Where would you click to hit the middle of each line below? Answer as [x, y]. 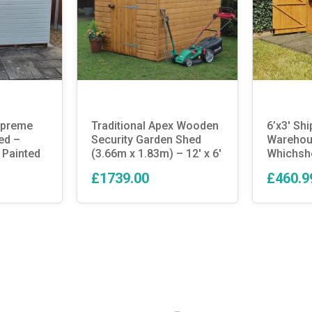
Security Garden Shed [146, 139]
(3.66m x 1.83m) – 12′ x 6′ [156, 153]
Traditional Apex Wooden [155, 125]
